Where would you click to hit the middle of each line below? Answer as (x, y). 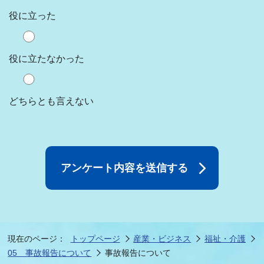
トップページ (95, 238)
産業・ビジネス (162, 238)
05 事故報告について (50, 253)
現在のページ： (37, 238)
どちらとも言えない (52, 101)
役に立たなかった (47, 58)
